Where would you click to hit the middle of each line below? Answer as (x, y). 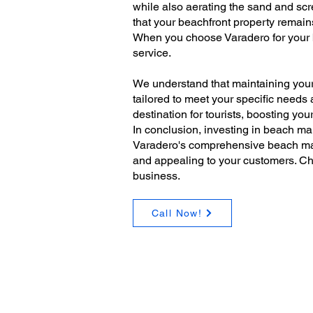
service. (152, 53)
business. (156, 176)
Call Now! (177, 213)
